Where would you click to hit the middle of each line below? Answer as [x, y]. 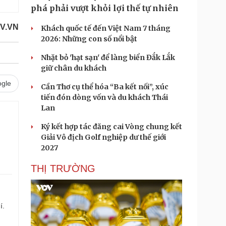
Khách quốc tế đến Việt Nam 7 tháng [106, 28]
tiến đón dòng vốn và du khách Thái [104, 97]
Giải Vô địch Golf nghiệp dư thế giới [103, 137]
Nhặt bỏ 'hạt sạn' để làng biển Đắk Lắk [108, 58]
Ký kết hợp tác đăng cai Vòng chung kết [111, 127]
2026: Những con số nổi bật [89, 39]
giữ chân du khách [74, 68]
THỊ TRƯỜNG [63, 168]
